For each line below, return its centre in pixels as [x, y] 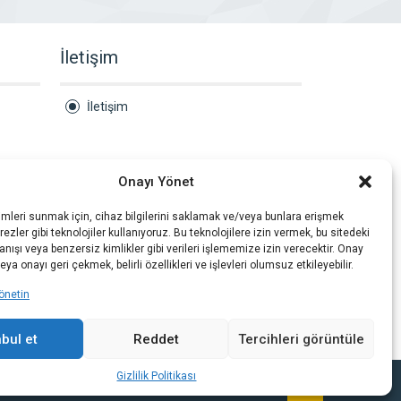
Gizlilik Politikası [157, 376]
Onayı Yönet [157, 181]
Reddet [156, 339]
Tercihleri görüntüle [301, 339]
